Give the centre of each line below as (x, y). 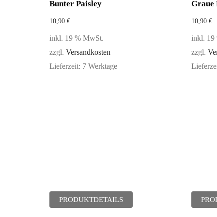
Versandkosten (88, 52)
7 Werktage (100, 66)
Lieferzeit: (66, 66)
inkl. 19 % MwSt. (77, 38)
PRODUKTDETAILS (91, 200)
